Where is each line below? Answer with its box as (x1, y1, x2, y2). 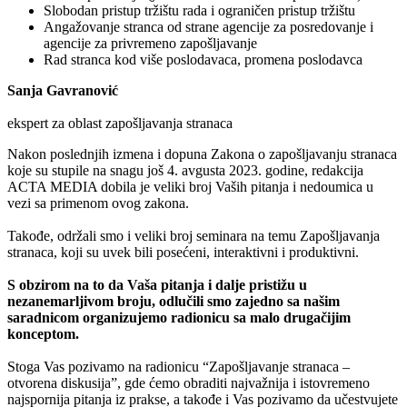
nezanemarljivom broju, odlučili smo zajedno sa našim (7, 293, 340, 310)
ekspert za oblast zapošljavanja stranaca (7, 115, 233, 132)
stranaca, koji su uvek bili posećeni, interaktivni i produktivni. (7, 244, 359, 261)
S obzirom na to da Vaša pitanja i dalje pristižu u (7, 277, 307, 293)
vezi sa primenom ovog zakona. (7, 195, 189, 212)
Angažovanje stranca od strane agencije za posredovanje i (44, 19, 373, 35)
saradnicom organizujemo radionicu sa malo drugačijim (7, 310, 351, 326)
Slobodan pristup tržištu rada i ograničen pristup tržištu (44, 3, 355, 19)
